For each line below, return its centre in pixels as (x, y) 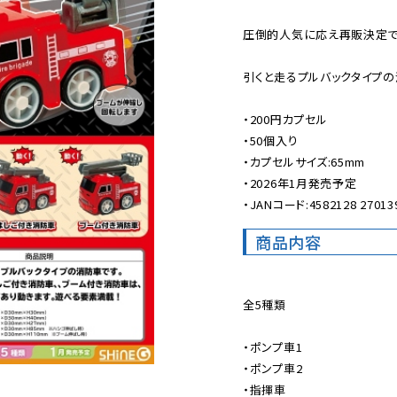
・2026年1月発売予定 (300, 183)
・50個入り (271, 140)
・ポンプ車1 (273, 347)
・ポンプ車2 (273, 368)
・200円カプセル (285, 119)
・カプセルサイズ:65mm (304, 162)
